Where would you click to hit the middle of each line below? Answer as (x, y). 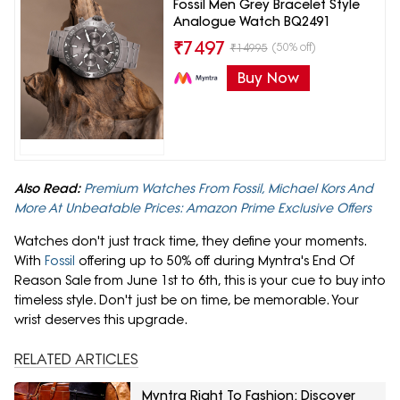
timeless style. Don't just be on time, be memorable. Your (187, 300)
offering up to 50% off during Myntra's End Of (217, 261)
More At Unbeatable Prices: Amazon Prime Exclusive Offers (193, 208)
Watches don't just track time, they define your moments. (190, 242)
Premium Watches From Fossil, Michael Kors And (229, 189)
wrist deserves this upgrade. (101, 320)
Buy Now (268, 78)
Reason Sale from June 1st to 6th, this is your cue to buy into (200, 281)
